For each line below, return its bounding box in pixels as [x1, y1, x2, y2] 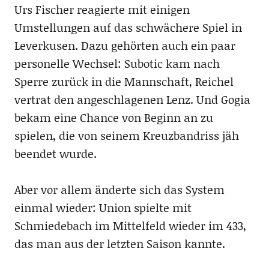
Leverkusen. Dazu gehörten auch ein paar [14, 37, 235, 53]
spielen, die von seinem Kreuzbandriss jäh [14, 127, 239, 144]
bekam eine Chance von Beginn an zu [14, 109, 213, 125]
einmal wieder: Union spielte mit [14, 199, 192, 216]
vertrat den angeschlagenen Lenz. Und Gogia [14, 91, 250, 107]
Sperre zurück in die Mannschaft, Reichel [14, 73, 234, 89]
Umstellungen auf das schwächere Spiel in [14, 19, 242, 35]
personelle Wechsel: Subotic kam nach [14, 55, 220, 71]
